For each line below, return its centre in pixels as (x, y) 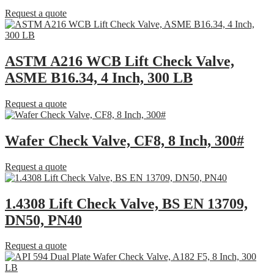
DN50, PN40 (43, 220)
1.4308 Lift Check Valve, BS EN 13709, (126, 203)
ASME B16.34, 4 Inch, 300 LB (99, 77)
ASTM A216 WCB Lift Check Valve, (120, 61)
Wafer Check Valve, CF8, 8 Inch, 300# (124, 140)
